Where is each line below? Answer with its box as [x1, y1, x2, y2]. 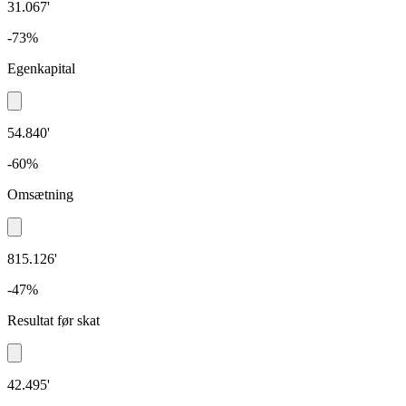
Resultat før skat [7, 313, 100, 329]
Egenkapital [7, 61, 75, 77]
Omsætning [7, 187, 73, 203]
